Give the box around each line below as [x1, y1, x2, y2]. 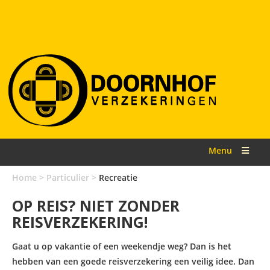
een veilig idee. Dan [172, 256, 254, 267]
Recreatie [99, 172, 137, 183]
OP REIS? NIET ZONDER [12, 195, 180, 216]
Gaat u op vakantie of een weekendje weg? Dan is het [12, 240, 231, 252]
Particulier [46, 172, 89, 183]
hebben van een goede [12, 256, 108, 267]
